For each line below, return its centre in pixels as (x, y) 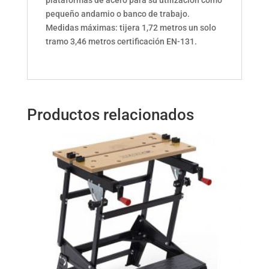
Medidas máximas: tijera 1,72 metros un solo (131, 27)
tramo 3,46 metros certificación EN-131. (121, 41)
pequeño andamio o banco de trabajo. (117, 14)
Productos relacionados (110, 114)
